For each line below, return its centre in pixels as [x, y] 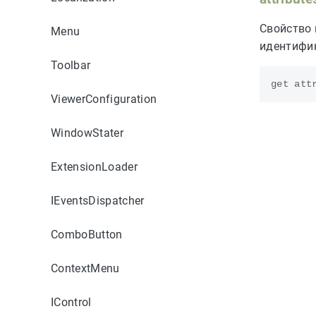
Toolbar [71, 65]
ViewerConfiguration [104, 99]
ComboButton [87, 234]
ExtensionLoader [94, 166]
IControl [71, 302]
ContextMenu [85, 268]
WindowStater [87, 133]
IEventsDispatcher [98, 200]
